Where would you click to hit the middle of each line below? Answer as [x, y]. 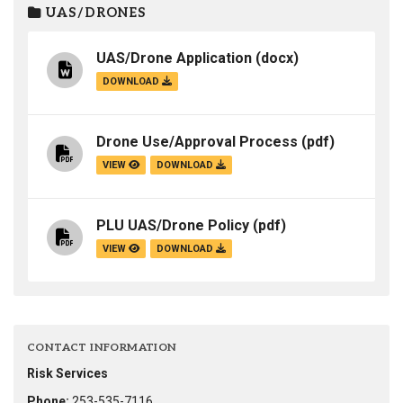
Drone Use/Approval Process [197, 142]
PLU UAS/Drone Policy [173, 226]
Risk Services [67, 374]
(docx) [275, 58]
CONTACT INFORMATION [102, 348]
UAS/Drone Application [174, 58]
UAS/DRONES [94, 13]
